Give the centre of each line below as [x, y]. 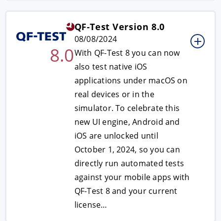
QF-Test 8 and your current [126, 191]
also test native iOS [111, 67]
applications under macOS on [131, 80]
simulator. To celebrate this [127, 108]
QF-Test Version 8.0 [119, 27]
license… [91, 205]
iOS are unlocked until [116, 136]
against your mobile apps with [132, 177]
